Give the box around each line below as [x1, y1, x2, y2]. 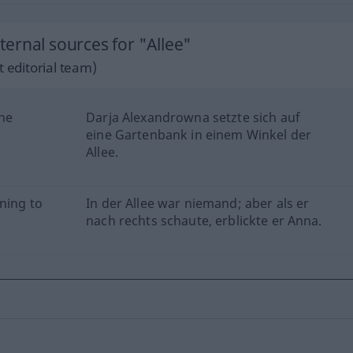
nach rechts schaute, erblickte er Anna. [86, 212, 322, 229]
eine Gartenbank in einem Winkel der [86, 126, 312, 143]
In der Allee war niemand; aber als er [86, 195, 310, 212]
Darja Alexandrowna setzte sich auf [86, 109, 300, 126]
